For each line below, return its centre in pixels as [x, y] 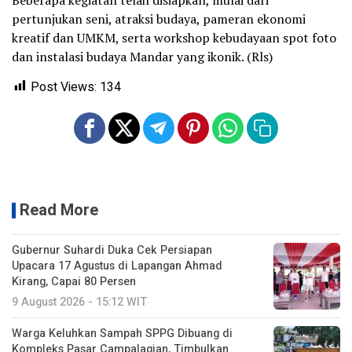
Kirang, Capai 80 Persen [74, 281]
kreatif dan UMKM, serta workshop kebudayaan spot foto [174, 37]
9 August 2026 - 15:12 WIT [79, 302]
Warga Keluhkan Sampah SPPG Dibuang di [122, 333]
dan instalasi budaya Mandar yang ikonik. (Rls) [142, 56]
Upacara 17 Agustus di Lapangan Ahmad [117, 266]
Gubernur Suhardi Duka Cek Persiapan [112, 250]
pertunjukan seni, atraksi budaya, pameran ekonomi [159, 18]
